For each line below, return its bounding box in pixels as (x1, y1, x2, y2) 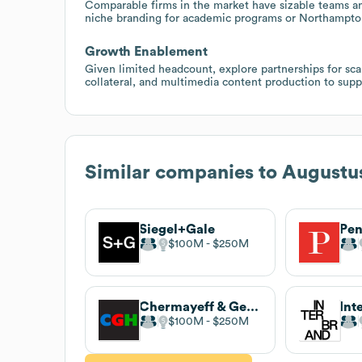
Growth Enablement (85, 44, 208, 58)
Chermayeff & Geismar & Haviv (246, 300, 259, 314)
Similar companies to (85, 162, 282, 183)
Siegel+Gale (139, 222, 215, 236)
